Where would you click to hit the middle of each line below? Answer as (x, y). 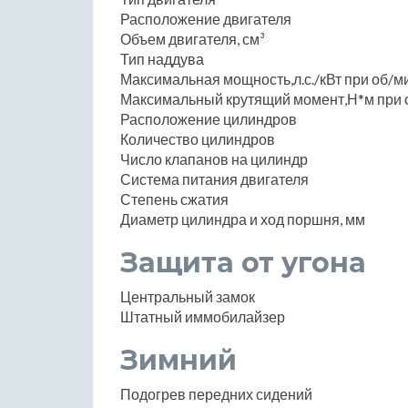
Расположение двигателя (206, 18)
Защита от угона (243, 262)
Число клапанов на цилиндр (214, 158)
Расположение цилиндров (209, 118)
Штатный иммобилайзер (203, 316)
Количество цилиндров (198, 138)
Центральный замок (188, 296)
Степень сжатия (174, 199)
